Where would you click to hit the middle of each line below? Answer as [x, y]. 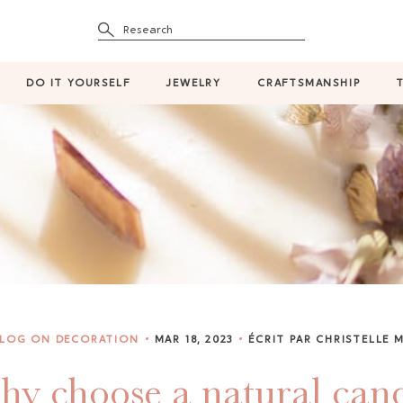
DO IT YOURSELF [78, 84]
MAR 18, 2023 [194, 340]
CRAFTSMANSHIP [309, 84]
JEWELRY [193, 84]
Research [148, 31]
